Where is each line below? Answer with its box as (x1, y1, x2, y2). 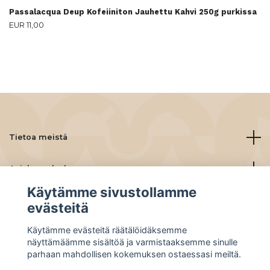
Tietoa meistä (9, 133, 67, 142)
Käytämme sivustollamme (27, 184, 196, 201)
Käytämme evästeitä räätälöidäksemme (27, 224, 187, 235)
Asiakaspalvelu (9, 164, 72, 173)
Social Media (9, 227, 62, 236)
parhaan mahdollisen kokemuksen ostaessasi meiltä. (27, 248, 241, 259)
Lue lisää (9, 195, 46, 204)
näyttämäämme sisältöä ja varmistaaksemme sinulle (27, 236, 237, 247)
